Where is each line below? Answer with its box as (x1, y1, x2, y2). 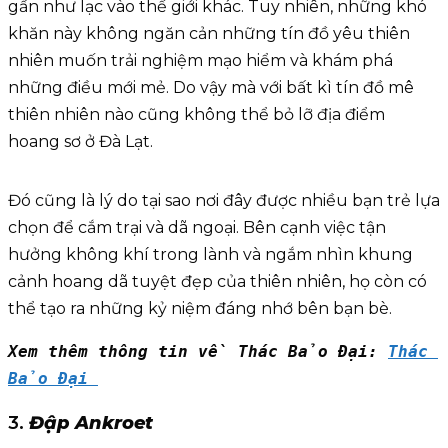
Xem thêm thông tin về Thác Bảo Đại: (8, 342, 388, 362)
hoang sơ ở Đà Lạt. (8, 132, 157, 152)
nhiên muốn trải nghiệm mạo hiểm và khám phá (8, 51, 393, 71)
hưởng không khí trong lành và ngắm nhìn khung (8, 245, 413, 265)
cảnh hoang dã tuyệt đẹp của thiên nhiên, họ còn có (8, 272, 427, 292)
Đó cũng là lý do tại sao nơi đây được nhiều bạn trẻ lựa (8, 191, 440, 211)
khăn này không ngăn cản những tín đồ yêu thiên (8, 24, 410, 44)
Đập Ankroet (29, 412, 153, 435)
